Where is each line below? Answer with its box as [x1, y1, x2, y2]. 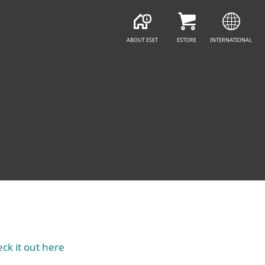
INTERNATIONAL [210, 36, 252, 44]
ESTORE [177, 36, 196, 44]
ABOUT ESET [127, 36, 158, 44]
